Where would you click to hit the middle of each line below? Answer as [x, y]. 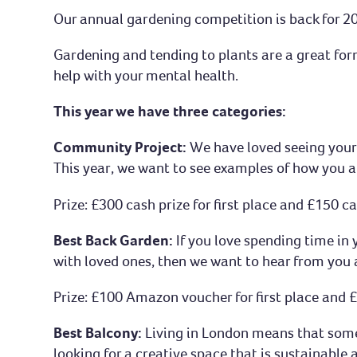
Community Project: [122, 147]
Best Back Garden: [115, 240]
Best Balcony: [98, 333]
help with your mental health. [146, 76]
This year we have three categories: [170, 112]
